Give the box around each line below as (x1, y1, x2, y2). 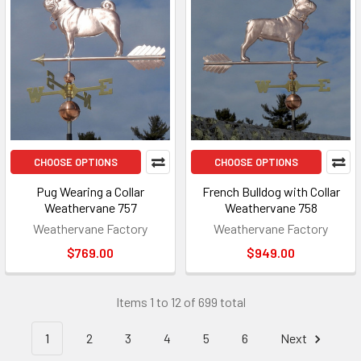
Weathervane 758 (224, 200, 317, 215)
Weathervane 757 (44, 200, 137, 215)
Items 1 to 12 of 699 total (115, 294, 246, 309)
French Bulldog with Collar (201, 184, 340, 199)
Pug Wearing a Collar (36, 184, 144, 199)
